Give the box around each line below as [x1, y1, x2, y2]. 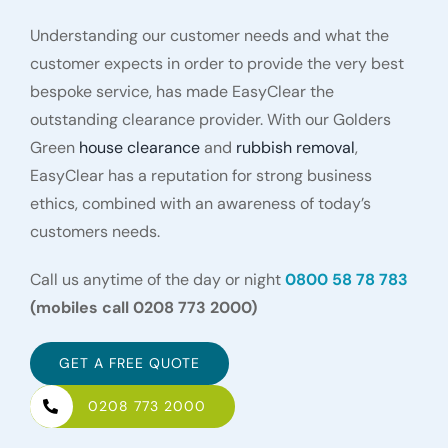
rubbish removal [235, 137, 355, 159]
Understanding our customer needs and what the [29, 25, 389, 47]
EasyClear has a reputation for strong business [29, 165, 372, 187]
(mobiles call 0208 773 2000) [29, 297, 257, 319]
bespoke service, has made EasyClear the [29, 81, 334, 103]
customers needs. [29, 221, 160, 243]
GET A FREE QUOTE [58, 354, 200, 373]
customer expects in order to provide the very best [29, 53, 404, 75]
